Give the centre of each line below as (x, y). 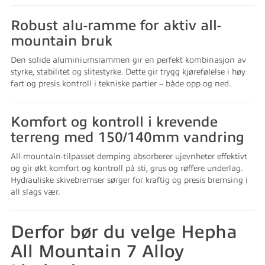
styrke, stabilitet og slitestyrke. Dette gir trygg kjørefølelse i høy (128, 72)
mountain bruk (62, 41)
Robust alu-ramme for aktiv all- (116, 25)
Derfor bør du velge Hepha (124, 232)
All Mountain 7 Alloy (97, 251)
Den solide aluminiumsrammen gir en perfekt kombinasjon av (128, 60)
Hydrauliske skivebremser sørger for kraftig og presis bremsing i (129, 180)
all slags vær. (35, 192)
